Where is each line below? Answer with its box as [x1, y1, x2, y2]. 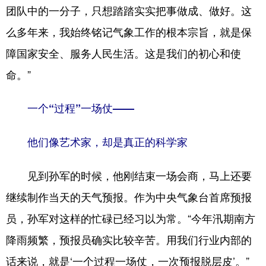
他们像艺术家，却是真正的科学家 [6, 134, 188, 150]
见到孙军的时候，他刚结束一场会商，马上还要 [6, 167, 252, 183]
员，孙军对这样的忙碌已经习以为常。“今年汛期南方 [6, 210, 255, 226]
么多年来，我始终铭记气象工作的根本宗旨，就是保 [6, 24, 252, 39]
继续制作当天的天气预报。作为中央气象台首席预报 [6, 189, 252, 204]
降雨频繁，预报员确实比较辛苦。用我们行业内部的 [6, 232, 252, 247]
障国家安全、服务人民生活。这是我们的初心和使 [6, 45, 241, 61]
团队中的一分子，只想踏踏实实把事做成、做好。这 [6, 2, 252, 18]
